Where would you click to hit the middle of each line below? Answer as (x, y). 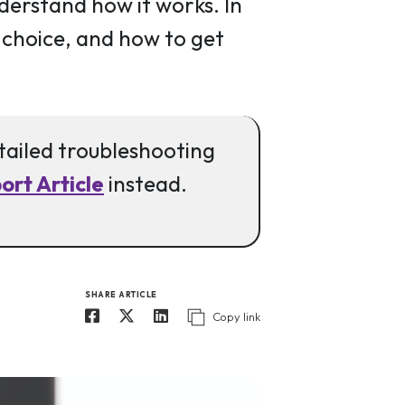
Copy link (236, 316)
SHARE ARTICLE (121, 294)
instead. (146, 184)
